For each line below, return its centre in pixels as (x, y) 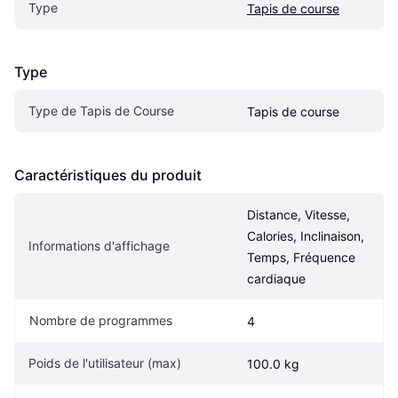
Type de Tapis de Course (101, 110)
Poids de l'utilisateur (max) (105, 362)
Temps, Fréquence (301, 257)
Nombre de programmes (101, 320)
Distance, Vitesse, (298, 214)
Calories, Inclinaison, (306, 235)
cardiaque (276, 278)
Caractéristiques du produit (108, 175)
